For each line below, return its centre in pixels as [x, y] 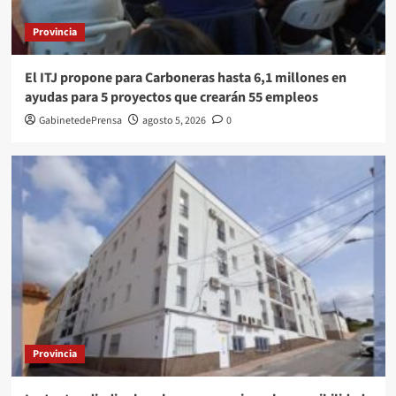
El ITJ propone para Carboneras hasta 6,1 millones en [185, 77]
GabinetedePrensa [80, 120]
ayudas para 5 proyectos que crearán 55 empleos [171, 97]
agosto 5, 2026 [174, 120]
